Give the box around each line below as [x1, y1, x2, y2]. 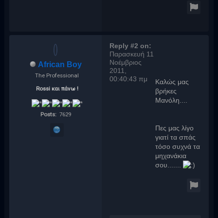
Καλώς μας [155, 78, 189, 86]
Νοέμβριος [109, 58, 142, 66]
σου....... [155, 161, 183, 169]
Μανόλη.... [155, 96, 188, 104]
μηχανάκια [155, 152, 187, 160]
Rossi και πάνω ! [36, 85, 78, 92]
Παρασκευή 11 [109, 50, 154, 58]
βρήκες [155, 87, 177, 95]
